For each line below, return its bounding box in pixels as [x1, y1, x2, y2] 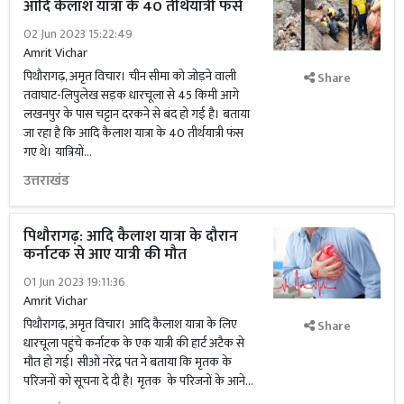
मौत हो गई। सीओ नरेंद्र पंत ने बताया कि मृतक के [23, 352, 232, 372]
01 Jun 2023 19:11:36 [23, 271, 125, 292]
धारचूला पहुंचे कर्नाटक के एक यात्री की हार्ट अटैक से [23, 333, 244, 353]
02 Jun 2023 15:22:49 [23, 23, 133, 44]
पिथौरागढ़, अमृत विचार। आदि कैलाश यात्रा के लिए [23, 314, 237, 335]
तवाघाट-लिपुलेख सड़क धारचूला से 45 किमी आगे [23, 85, 239, 106]
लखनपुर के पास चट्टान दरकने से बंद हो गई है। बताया [23, 104, 250, 124]
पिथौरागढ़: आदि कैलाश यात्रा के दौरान [23, 224, 238, 249]
